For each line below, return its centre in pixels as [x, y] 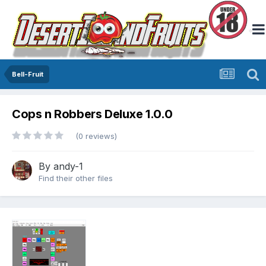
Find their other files [76, 178]
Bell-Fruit [28, 74]
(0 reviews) [96, 136]
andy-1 [68, 167]
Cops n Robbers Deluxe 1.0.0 [92, 114]
